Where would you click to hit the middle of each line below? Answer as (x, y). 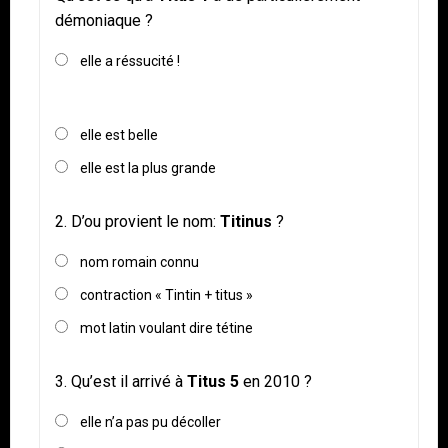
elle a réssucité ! (130, 61)
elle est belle (119, 135)
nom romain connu (139, 262)
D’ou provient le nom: (145, 222)
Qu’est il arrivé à (129, 382)
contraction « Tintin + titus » (166, 295)
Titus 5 (213, 382)
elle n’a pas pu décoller (150, 422)
